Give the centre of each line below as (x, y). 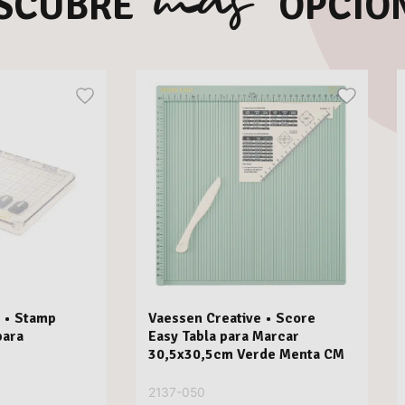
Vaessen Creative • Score (232, 319)
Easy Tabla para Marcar (224, 337)
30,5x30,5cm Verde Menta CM (247, 355)
